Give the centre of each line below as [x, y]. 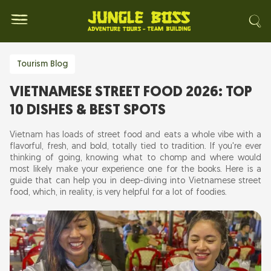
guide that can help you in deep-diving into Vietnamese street [135, 181]
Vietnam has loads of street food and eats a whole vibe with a [135, 135]
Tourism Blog [42, 64]
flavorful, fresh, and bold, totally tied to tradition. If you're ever [135, 147]
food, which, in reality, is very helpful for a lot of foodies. [118, 193]
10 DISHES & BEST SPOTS [88, 111]
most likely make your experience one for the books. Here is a [135, 170]
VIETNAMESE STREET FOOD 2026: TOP [131, 93]
